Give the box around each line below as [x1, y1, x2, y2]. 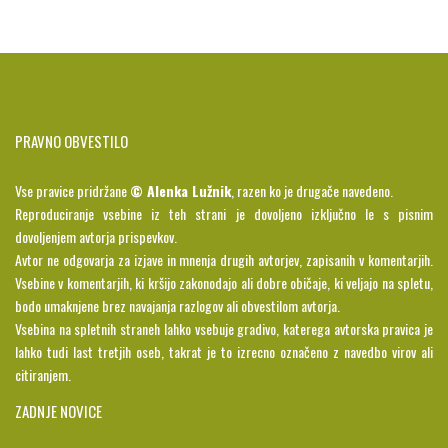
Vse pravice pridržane [15, 180, 130, 202]
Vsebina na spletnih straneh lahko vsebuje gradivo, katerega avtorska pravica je [15, 318, 433, 340]
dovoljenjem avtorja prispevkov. [15, 226, 177, 248]
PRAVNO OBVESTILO [15, 130, 128, 153]
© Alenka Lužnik [130, 180, 231, 202]
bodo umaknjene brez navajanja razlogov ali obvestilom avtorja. [15, 295, 340, 317]
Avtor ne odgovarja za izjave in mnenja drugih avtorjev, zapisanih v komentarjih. [15, 249, 433, 271]
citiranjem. [15, 364, 71, 386]
